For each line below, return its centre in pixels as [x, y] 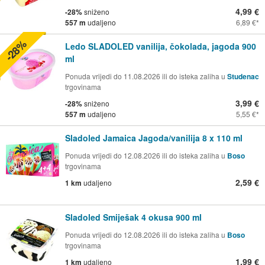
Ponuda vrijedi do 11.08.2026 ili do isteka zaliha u [146, 76]
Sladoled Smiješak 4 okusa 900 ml [133, 217]
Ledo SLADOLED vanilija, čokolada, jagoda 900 [161, 46]
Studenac [243, 77]
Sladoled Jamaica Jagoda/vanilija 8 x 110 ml [154, 138]
